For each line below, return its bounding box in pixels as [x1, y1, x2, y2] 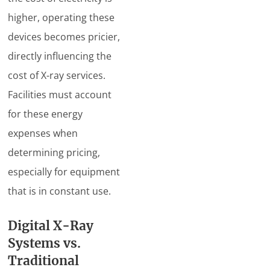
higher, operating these [8, 11, 115, 24]
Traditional [8, 253, 80, 269]
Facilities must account [8, 88, 112, 101]
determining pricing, [8, 146, 101, 159]
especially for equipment [8, 165, 121, 178]
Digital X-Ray [8, 218, 94, 234]
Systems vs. [8, 236, 81, 251]
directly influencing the [8, 49, 112, 63]
